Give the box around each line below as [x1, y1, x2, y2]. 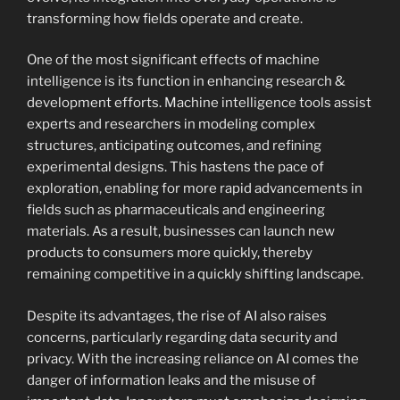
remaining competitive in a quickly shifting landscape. [27, 266, 363, 283]
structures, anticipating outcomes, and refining [27, 137, 321, 154]
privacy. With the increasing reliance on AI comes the [27, 350, 359, 367]
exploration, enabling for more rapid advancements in [27, 180, 362, 197]
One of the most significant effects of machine [27, 52, 320, 69]
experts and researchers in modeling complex [27, 116, 315, 133]
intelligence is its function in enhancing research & [27, 73, 346, 90]
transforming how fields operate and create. [27, 10, 303, 27]
